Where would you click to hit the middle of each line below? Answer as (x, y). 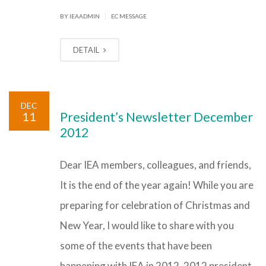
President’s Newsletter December (156, 117)
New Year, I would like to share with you (147, 225)
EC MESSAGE (129, 16)
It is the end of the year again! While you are (157, 185)
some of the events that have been (136, 246)
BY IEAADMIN (80, 16)
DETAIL (87, 50)
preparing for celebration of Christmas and (155, 205)
